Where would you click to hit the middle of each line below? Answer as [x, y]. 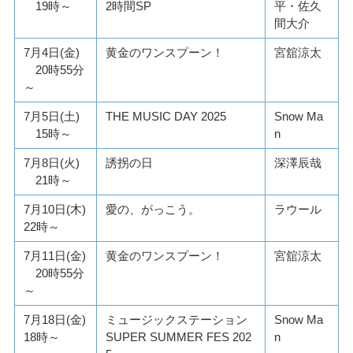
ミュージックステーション [177, 320]
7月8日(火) [52, 163]
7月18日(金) [55, 320]
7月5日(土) [52, 117]
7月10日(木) [55, 210]
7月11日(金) [55, 256]
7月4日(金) [52, 53]
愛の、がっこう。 [153, 210]
